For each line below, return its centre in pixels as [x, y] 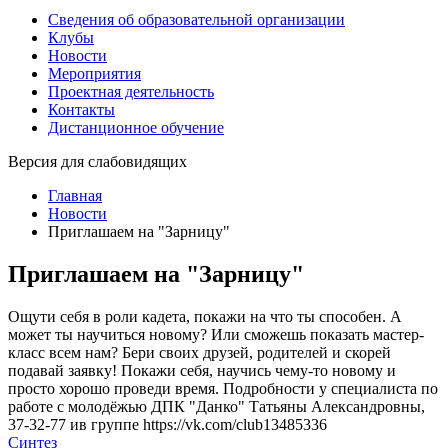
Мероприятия [94, 73]
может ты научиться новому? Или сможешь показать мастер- [216, 334]
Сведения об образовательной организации [196, 19]
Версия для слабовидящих [97, 161]
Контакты [81, 109]
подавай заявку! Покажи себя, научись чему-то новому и [202, 370]
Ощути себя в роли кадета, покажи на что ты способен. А [205, 316]
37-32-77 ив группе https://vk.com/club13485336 [167, 424]
